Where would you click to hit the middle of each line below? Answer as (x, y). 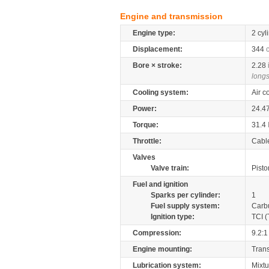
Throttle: (147, 141)
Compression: (157, 233)
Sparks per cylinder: (186, 195)
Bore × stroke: (157, 65)
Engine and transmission (171, 16)
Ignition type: (173, 217)
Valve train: (170, 168)
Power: (145, 109)
